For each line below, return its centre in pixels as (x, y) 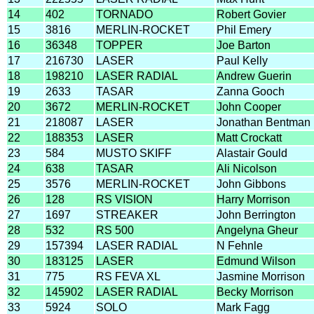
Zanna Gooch (251, 91)
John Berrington (256, 214)
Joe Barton (244, 45)
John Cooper (249, 107)
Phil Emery (244, 29)
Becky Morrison (255, 292)
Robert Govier (251, 14)
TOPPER (120, 45)
